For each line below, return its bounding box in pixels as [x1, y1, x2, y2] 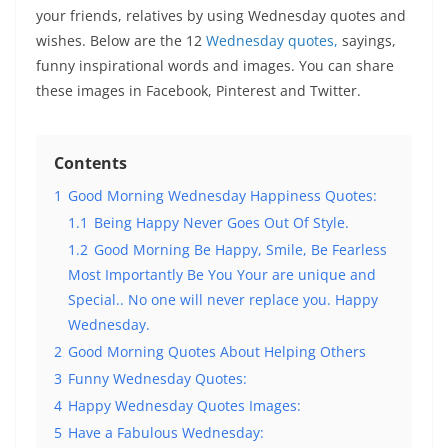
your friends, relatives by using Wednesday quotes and [36, 6, 406, 25]
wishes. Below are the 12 [36, 31, 206, 50]
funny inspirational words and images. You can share [36, 56, 394, 75]
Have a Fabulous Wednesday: [68, 423, 264, 442]
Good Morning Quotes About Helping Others [68, 342, 366, 361]
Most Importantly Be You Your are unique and [68, 265, 376, 284]
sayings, [338, 31, 396, 50]
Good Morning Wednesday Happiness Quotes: [68, 186, 377, 205]
